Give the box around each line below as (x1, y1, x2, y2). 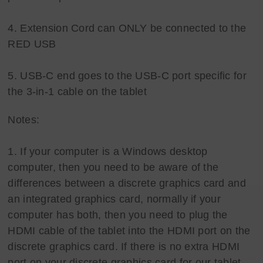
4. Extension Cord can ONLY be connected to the (8, 22, 247, 34)
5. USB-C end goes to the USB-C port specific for (8, 69, 247, 82)
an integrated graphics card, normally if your (8, 193, 221, 205)
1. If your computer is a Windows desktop (8, 145, 208, 157)
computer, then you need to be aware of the (8, 161, 219, 173)
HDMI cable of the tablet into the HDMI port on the (8, 224, 251, 237)
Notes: (8, 113, 40, 126)
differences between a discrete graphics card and (8, 177, 246, 189)
